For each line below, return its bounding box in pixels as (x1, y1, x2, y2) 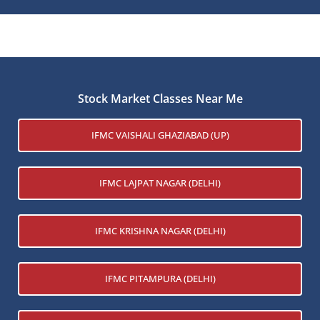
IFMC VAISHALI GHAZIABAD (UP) (91, 128, 229, 141)
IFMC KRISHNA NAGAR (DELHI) (94, 224, 226, 237)
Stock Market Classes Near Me (77, 90, 243, 106)
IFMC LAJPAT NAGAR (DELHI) (99, 176, 221, 189)
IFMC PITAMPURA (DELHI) (104, 271, 216, 285)
